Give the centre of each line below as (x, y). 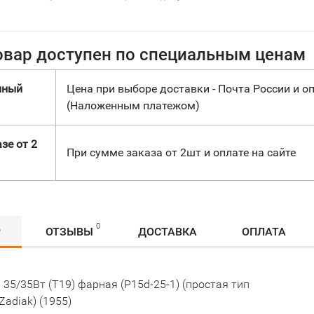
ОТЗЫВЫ (69, 232)
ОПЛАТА (264, 232)
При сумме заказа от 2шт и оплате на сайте (181, 152)
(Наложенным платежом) (133, 105)
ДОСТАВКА (168, 232)
